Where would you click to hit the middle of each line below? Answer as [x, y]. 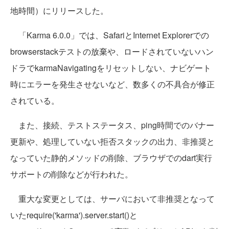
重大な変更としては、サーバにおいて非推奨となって [112, 199]
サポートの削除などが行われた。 [72, 174]
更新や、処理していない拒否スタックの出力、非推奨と [112, 142]
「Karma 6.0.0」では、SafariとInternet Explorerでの [110, 35]
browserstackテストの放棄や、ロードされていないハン [112, 52]
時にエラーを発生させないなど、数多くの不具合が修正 [112, 84]
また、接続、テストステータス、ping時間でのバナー [112, 125]
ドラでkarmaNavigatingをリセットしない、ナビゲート [111, 68]
